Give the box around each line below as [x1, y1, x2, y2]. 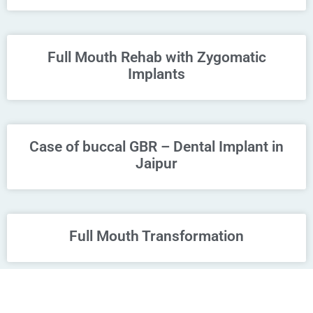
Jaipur [136, 154, 177, 172]
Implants [128, 65, 185, 82]
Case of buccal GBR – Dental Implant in [29, 138, 284, 155]
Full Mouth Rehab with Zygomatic [47, 48, 266, 66]
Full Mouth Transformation [69, 227, 244, 245]
